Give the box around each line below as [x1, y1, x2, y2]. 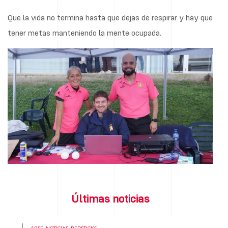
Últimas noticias [71, 191, 150, 206]
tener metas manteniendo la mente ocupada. [8, 27, 161, 38]
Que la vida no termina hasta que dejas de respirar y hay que [8, 12, 213, 22]
